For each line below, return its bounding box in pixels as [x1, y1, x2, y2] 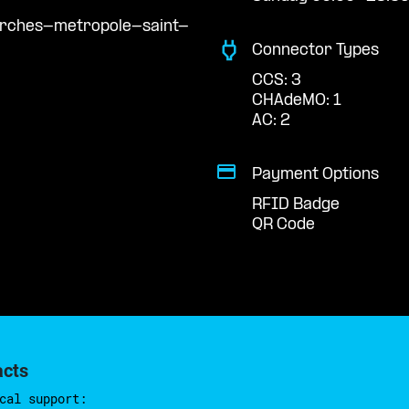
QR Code [252, 216, 315, 235]
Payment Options [252, 165, 379, 184]
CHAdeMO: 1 [252, 92, 341, 110]
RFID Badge [252, 196, 340, 215]
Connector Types [252, 41, 379, 59]
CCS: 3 [252, 72, 301, 90]
